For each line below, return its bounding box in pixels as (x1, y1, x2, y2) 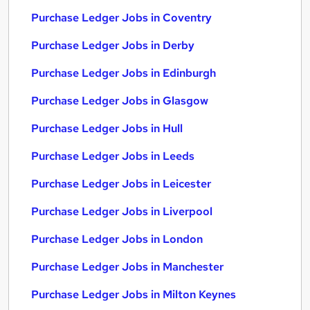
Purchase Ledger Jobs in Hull (31, 121, 183, 136)
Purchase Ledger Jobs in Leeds (31, 149, 194, 163)
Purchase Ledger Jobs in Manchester (31, 259, 224, 274)
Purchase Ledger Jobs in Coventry (31, 10, 212, 25)
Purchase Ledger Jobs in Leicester (31, 176, 211, 191)
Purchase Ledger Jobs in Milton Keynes (31, 287, 236, 302)
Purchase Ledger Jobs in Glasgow (31, 93, 208, 108)
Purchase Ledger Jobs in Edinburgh (31, 66, 216, 80)
